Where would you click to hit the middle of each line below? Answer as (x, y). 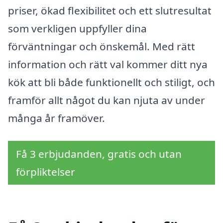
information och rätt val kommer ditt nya (108, 64)
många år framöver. (56, 118)
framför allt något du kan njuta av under (107, 100)
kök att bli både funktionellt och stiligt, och (111, 82)
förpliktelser (46, 171)
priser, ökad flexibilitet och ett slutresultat (110, 10)
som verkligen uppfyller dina (77, 28)
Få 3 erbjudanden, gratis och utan (99, 154)
